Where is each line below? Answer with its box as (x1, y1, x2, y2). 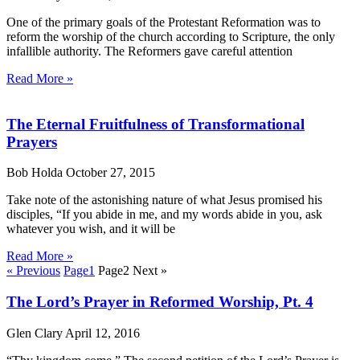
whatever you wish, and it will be (6, 222, 175, 236)
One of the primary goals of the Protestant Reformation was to (6, 14, 321, 29)
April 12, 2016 (65, 325, 140, 340)
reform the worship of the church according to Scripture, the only (6, 29, 335, 43)
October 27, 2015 (66, 166, 155, 180)
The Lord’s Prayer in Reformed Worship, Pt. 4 (6, 292, 313, 310)
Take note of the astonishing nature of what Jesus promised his (6, 193, 322, 207)
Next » (133, 264, 167, 278)
